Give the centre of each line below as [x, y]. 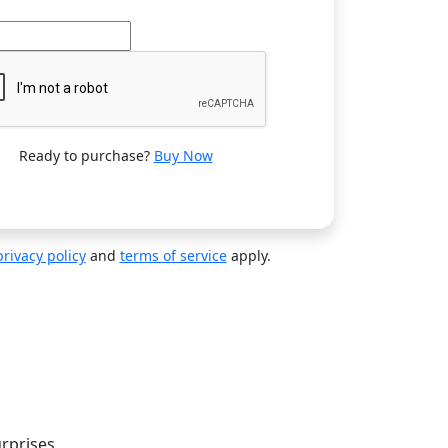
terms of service [173, 255]
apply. [248, 255]
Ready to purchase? [86, 155]
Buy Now [183, 155]
